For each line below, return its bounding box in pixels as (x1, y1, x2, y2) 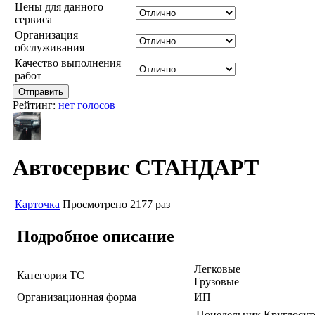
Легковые (194, 262, 240, 275)
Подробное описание (17, 226, 174, 245)
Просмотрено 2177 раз (63, 198, 170, 210)
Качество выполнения (15, 57, 121, 69)
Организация (15, 29, 78, 41)
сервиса (15, 13, 52, 25)
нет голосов (58, 99, 115, 111)
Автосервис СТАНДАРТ (13, 155, 259, 181)
